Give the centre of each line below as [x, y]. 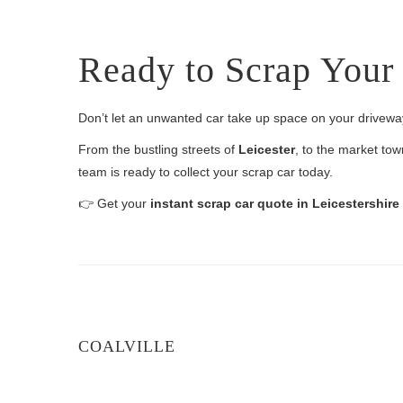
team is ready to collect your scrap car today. [206, 172]
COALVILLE [127, 346]
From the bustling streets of [158, 149]
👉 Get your [114, 203]
